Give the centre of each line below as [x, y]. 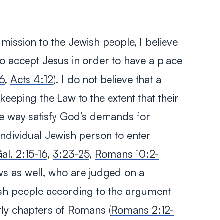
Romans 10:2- [126, 153]
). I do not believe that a [107, 79]
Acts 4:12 [31, 79]
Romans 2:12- [142, 209]
